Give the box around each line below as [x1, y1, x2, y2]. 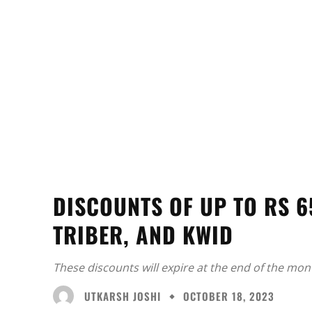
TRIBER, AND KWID [53, 218, 233, 251]
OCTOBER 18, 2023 [183, 288, 274, 304]
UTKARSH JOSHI [84, 288, 161, 304]
